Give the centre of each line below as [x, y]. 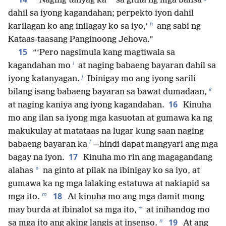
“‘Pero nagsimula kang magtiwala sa [103, 52]
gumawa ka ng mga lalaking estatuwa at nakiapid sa [109, 184]
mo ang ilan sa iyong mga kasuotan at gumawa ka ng [110, 118]
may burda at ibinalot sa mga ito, [72, 210]
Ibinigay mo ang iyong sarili [140, 79]
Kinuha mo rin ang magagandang [147, 157]
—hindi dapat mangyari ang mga [155, 144]
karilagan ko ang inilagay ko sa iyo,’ [78, 26]
